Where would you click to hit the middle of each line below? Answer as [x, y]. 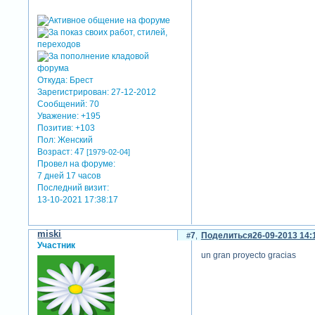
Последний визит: [73, 188]
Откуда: [53, 81]
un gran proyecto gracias [248, 256]
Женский [75, 140]
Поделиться [226, 235]
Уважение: [58, 116]
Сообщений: [63, 104]
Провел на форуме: [77, 164]
